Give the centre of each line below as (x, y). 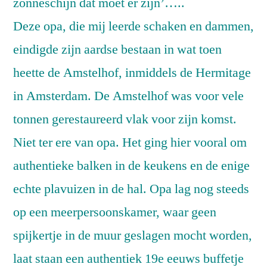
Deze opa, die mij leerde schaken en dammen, (133, 27)
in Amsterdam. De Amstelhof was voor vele (128, 96)
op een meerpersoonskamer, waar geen (115, 212)
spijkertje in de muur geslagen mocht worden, (133, 236)
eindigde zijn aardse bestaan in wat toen (117, 50)
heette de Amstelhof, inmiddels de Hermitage (132, 73)
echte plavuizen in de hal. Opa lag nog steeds (131, 189)
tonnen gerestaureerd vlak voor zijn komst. (125, 119)
